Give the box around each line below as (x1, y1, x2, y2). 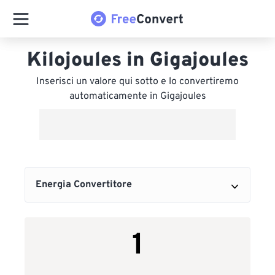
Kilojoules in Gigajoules (26, 48, 249, 73)
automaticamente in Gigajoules (69, 90, 206, 103)
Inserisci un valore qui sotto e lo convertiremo (36, 76, 239, 88)
